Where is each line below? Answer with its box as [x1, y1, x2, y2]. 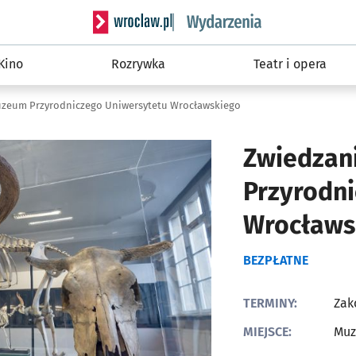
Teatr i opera [253, 56, 327, 72]
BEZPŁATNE [243, 253, 308, 268]
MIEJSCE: [243, 324, 292, 339]
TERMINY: [243, 296, 297, 311]
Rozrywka [111, 56, 165, 72]
